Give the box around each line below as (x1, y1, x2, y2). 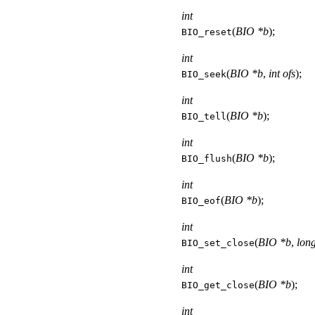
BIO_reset (181, 26, 232, 37)
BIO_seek (181, 68, 226, 79)
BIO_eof (181, 195, 221, 206)
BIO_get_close (181, 279, 255, 290)
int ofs (269, 67, 295, 79)
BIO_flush (181, 153, 232, 164)
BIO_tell (181, 110, 226, 122)
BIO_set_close (181, 237, 255, 248)
